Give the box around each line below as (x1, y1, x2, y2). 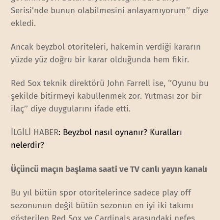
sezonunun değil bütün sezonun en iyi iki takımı (11, 200, 194, 211)
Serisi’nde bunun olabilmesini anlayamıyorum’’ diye (11, 5, 209, 16)
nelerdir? (11, 140, 45, 151)
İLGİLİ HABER (11, 127, 59, 138)
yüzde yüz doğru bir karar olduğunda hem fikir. (11, 55, 190, 65)
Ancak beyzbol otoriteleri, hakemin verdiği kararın (11, 42, 201, 53)
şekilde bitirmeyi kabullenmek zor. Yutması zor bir (11, 91, 202, 102)
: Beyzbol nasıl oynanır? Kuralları (58, 127, 183, 138)
